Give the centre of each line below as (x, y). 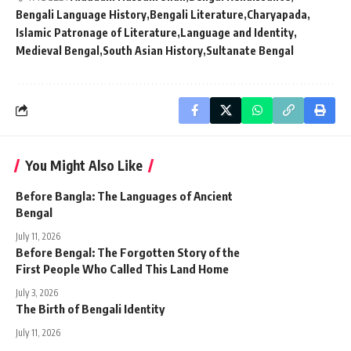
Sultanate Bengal (250, 50)
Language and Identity (237, 32)
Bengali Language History (81, 14)
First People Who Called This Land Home (122, 268)
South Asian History (153, 50)
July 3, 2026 (37, 292)
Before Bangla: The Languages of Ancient (124, 195)
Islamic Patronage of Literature (96, 32)
